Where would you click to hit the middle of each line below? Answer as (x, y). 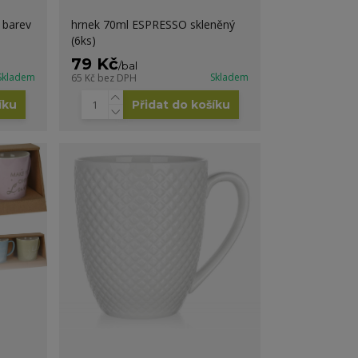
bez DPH (117, 78)
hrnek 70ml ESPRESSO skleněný (153, 24)
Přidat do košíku (181, 104)
